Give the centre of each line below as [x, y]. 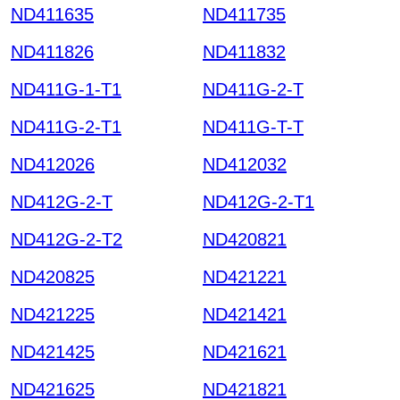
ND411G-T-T [253, 126]
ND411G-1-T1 [66, 89]
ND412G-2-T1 [258, 201]
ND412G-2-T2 [67, 239]
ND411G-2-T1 [66, 126]
